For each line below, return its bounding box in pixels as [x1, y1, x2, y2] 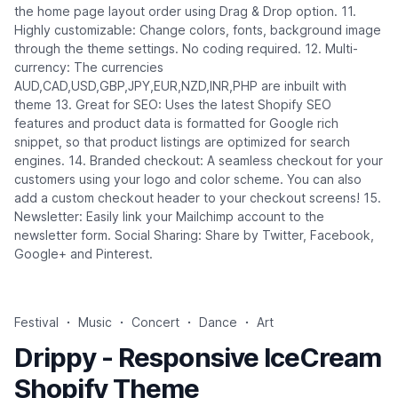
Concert [131, 314, 179, 330]
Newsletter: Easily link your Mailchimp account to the [14, 209, 324, 225]
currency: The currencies [14, 60, 163, 76]
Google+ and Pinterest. [14, 246, 153, 262]
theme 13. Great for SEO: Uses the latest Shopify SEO [14, 97, 331, 113]
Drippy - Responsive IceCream [14, 341, 382, 374]
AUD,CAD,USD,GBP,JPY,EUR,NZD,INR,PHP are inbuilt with [14, 78, 346, 94]
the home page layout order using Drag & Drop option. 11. [14, 4, 356, 20]
